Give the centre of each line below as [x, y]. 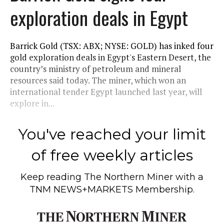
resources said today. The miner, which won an [98, 80]
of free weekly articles [112, 155]
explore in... [32, 103]
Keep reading [52, 177]
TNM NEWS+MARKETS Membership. [112, 189]
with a [188, 177]
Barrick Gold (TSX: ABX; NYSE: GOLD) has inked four [112, 45]
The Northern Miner [128, 177]
